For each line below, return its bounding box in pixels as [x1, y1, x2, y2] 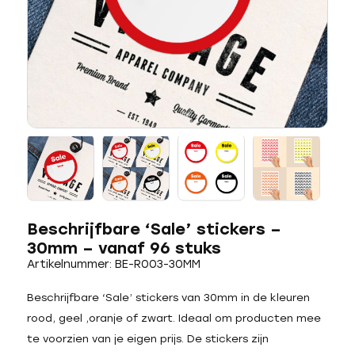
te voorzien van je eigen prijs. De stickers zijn [26, 333, 269, 345]
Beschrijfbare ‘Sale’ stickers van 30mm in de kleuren [26, 292, 310, 303]
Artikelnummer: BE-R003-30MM [26, 258, 200, 271]
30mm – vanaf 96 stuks [26, 239, 221, 258]
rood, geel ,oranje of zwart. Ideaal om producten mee [26, 312, 321, 324]
